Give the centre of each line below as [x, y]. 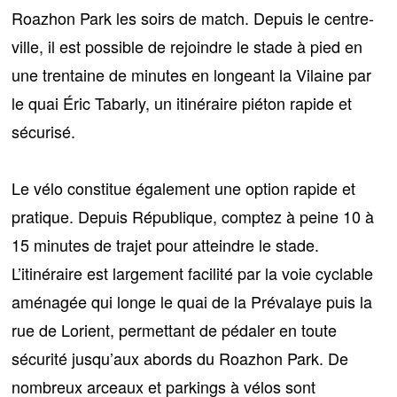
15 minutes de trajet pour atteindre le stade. [166, 245]
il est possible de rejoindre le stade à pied [195, 47]
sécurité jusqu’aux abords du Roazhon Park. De [180, 358]
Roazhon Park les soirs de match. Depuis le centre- [193, 18]
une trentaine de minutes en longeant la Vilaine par [192, 75]
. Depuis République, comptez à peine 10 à [222, 217]
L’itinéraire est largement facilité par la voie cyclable [193, 273]
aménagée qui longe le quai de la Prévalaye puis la [192, 302]
